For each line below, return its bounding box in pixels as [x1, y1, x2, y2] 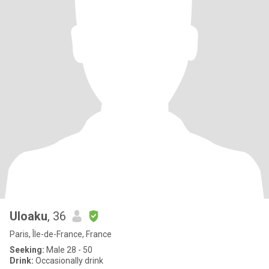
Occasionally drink [34, 256, 103, 265]
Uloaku [10, 209, 47, 223]
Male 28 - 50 [44, 245, 92, 255]
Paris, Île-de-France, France [10, 229, 112, 239]
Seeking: [10, 245, 44, 255]
